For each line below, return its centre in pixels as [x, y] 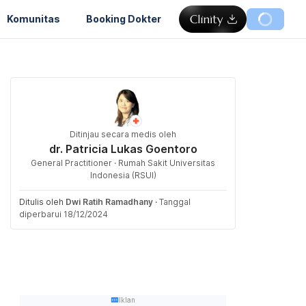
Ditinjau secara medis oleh [123, 134]
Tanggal [175, 202]
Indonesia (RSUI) [123, 175]
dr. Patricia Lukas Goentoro [123, 149]
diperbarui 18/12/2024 [64, 214]
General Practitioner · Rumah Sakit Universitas [123, 163]
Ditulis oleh [42, 202]
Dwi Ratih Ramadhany [109, 202]
